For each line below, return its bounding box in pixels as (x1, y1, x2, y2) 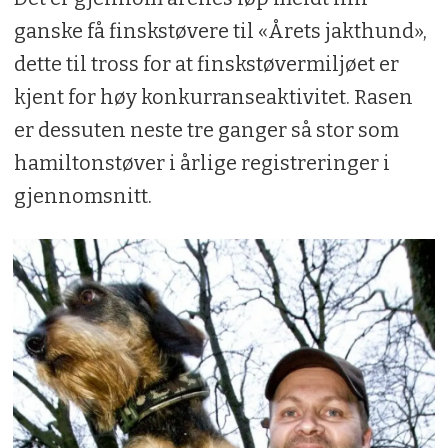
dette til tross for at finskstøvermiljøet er (13, 52, 399, 77)
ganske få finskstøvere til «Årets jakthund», (13, 19, 427, 44)
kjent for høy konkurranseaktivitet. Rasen (13, 85, 413, 110)
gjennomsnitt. (13, 184, 152, 209)
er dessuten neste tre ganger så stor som (13, 118, 399, 143)
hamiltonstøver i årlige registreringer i (13, 151, 390, 176)
